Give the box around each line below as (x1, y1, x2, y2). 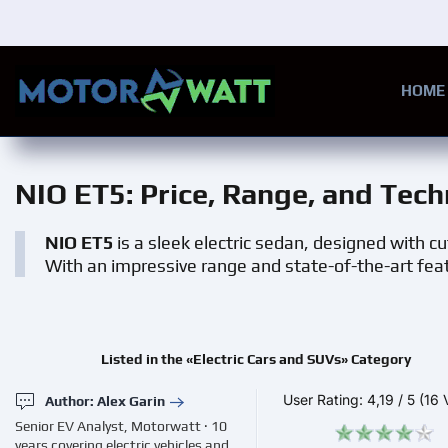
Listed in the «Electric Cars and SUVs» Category (101, 350, 412, 367)
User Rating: (283, 390, 368, 408)
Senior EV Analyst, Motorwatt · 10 (15, 417, 227, 434)
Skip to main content (45, 47, 211, 67)
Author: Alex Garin (45, 393, 165, 410)
